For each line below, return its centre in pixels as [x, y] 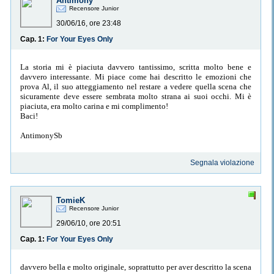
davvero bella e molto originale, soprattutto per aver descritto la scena [136, 267]
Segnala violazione [223, 163]
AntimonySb [41, 135]
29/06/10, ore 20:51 [89, 224]
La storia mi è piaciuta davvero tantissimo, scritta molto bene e [136, 67]
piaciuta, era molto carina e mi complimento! [94, 106]
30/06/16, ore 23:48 [89, 24]
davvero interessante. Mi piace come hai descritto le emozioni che [136, 76]
